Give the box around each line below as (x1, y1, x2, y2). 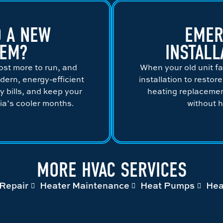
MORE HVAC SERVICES (36, 157, 187, 182)
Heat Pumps (140, 179, 195, 192)
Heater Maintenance (39, 179, 129, 192)
